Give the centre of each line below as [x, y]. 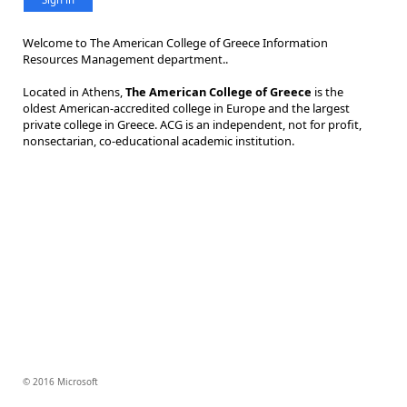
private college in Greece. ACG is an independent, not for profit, [192, 124]
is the [328, 92]
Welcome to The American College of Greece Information [175, 43]
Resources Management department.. [125, 59]
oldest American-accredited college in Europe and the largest [186, 108]
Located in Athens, [74, 92]
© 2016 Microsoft [60, 382]
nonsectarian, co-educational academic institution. [159, 141]
